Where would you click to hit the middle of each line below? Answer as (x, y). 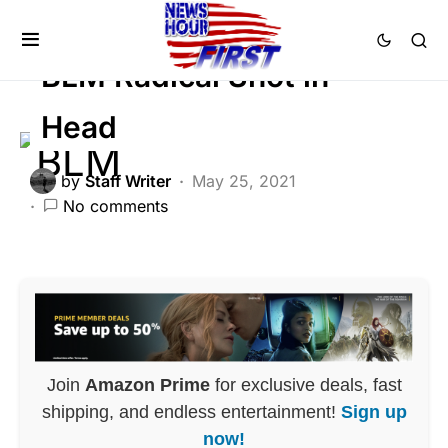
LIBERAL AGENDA (295, 14)
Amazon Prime (147, 384)
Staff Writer (128, 181)
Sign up (373, 411)
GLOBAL (159, 14)
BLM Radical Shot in (184, 75)
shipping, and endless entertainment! (191, 411)
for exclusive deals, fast (305, 384)
